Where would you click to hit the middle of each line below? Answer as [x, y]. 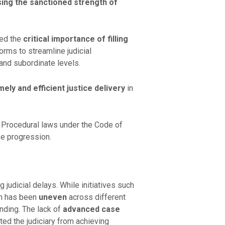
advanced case [91, 209]
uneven [52, 197]
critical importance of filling [75, 39]
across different [96, 197]
